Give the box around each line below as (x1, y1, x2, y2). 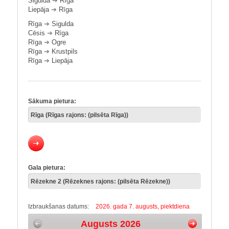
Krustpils (52, 48, 78, 55)
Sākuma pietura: (28, 98, 76, 105)
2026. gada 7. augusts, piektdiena (96, 203, 190, 210)
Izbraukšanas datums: (28, 203, 90, 210)
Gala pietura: (28, 164, 65, 171)
